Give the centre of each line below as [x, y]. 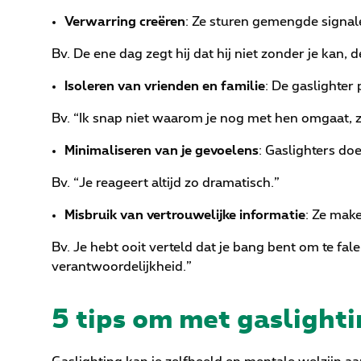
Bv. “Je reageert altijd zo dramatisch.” [166, 183]
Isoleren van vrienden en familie [165, 87]
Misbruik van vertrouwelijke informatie [185, 216]
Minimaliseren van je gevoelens [162, 151]
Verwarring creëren [125, 22]
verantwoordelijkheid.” [122, 267]
